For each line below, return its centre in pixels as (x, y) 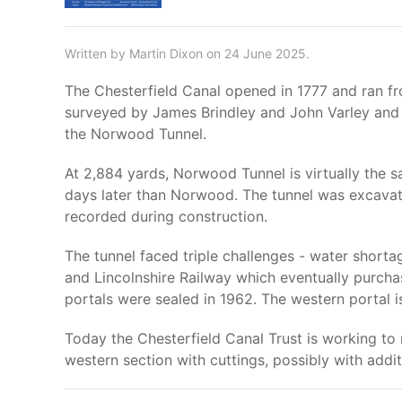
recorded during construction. (166, 216)
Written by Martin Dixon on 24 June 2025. (187, 53)
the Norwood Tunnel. (135, 134)
